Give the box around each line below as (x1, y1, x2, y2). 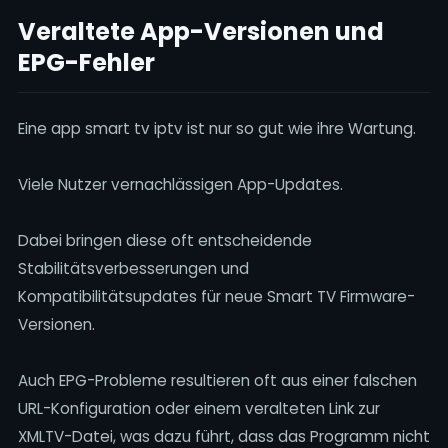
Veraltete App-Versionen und (17, 15, 384, 48)
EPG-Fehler (17, 46, 155, 79)
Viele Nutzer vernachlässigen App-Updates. (17, 174, 343, 195)
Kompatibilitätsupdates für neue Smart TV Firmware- (17, 286, 415, 307)
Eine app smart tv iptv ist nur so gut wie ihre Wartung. (17, 118, 416, 139)
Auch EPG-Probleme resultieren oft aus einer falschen (17, 370, 417, 391)
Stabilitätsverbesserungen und (17, 258, 249, 279)
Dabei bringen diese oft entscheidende (17, 230, 312, 251)
